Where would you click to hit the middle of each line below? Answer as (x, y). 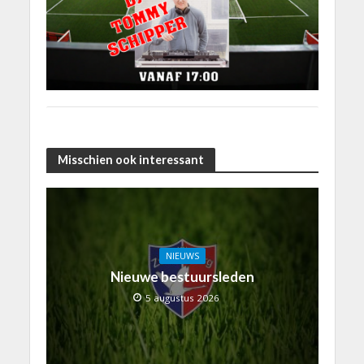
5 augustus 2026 (182, 297)
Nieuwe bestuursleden (182, 276)
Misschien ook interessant (130, 159)
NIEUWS (182, 256)
